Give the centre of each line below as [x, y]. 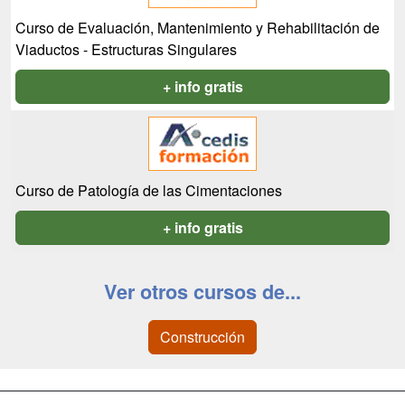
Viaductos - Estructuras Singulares [126, 49]
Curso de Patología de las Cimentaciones [149, 190]
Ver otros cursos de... [202, 292]
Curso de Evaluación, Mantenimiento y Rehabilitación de [198, 28]
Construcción [202, 337]
